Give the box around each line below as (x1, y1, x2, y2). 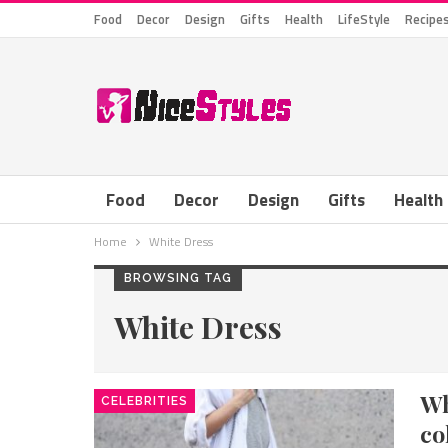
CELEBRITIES (101, 393, 188, 408)
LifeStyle (338, 9, 390, 29)
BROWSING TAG (124, 271, 232, 285)
